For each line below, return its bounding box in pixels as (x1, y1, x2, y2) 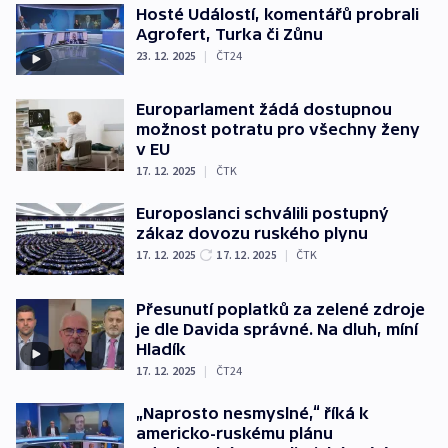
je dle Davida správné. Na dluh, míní (136, 319, 418, 338)
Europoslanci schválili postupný (136, 204, 389, 223)
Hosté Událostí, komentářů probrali (136, 4, 419, 23)
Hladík (136, 339, 186, 358)
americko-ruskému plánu (136, 423, 333, 442)
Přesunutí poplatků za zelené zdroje (136, 299, 425, 318)
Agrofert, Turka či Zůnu (136, 24, 323, 43)
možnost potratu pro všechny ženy (136, 120, 420, 139)
